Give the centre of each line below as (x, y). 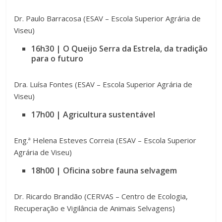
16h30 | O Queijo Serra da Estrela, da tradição (120, 49)
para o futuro (57, 59)
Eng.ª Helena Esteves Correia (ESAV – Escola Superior (105, 140)
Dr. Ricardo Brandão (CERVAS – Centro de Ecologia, (101, 196)
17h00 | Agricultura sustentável (93, 115)
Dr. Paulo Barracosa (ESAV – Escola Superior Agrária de (108, 19)
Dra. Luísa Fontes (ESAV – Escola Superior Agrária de (103, 84)
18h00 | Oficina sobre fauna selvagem (104, 171)
